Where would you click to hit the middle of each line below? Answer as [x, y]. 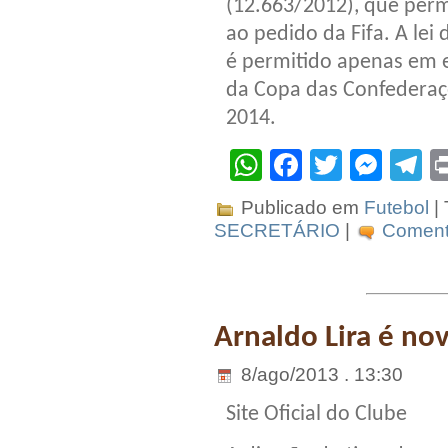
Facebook [373, 165]
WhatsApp [336, 165]
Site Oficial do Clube [316, 414]
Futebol [396, 208]
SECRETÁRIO [277, 230]
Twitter [389, 165]
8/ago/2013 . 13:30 [319, 374]
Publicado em [300, 208]
